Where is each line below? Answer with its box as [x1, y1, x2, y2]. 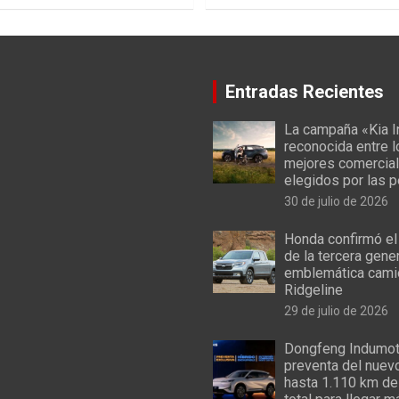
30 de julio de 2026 [284, 193, 388, 208]
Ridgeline [284, 281, 343, 298]
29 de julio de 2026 [284, 303, 388, 318]
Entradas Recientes [225, 80, 384, 102]
